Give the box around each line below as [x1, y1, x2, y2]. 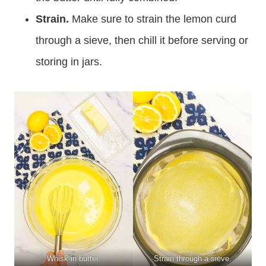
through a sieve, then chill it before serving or [36, 34, 248, 46]
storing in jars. [36, 55, 102, 68]
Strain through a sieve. [153, 254, 232, 263]
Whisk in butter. [47, 254, 100, 263]
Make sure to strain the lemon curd [72, 12, 236, 25]
